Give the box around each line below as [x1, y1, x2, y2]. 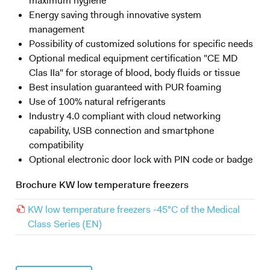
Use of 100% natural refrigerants [28, 95, 166, 108]
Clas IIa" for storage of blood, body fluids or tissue [28, 66, 240, 80]
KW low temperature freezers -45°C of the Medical [28, 203, 240, 216]
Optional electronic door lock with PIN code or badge [28, 153, 253, 166]
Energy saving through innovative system [28, 8, 201, 22]
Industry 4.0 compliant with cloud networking [28, 110, 221, 123]
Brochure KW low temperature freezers [15, 178, 189, 192]
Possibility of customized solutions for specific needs [28, 37, 253, 51]
